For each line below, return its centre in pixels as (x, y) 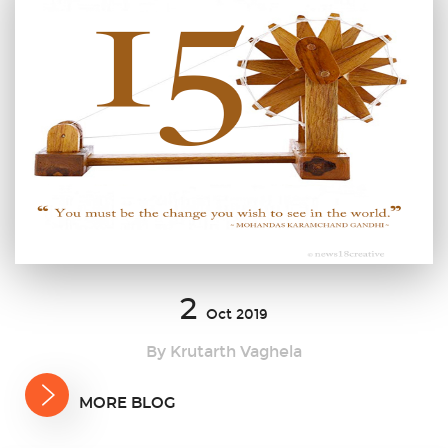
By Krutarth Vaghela (224, 352)
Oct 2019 (237, 315)
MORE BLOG (127, 404)
